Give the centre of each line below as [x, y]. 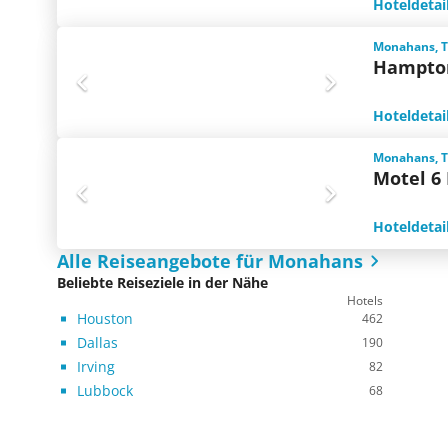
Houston [105, 318]
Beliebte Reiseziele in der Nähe [162, 282]
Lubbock [105, 390]
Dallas [97, 342]
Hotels [365, 300]
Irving [96, 366]
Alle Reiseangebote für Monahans [210, 261]
